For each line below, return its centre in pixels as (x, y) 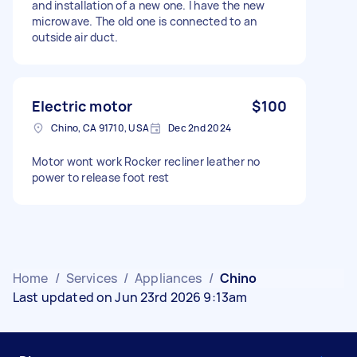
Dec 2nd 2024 (200, 127)
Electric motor (82, 106)
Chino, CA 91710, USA (100, 127)
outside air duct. (75, 37)
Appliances (169, 278)
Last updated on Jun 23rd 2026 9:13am (130, 297)
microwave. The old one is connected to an (145, 21)
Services (91, 278)
